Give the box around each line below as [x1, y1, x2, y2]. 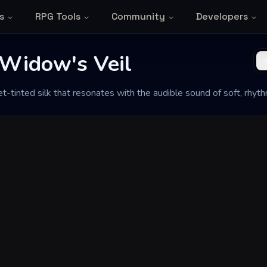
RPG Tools [35, 10, 80, 23]
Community [111, 10, 165, 23]
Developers [195, 10, 248, 23]
